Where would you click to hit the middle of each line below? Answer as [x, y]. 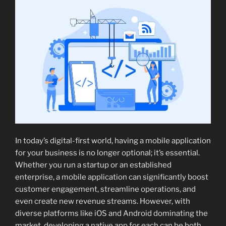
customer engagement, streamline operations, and [105, 189]
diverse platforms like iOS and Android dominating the [111, 213]
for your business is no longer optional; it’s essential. [107, 153]
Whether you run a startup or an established [93, 165]
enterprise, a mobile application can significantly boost [112, 177]
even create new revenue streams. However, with [103, 201]
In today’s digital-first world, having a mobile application [113, 140]
